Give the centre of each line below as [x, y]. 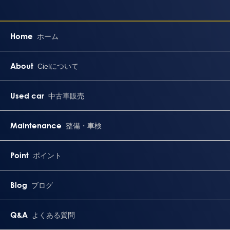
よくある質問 [54, 215]
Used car [27, 95]
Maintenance [36, 125]
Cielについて [58, 66]
